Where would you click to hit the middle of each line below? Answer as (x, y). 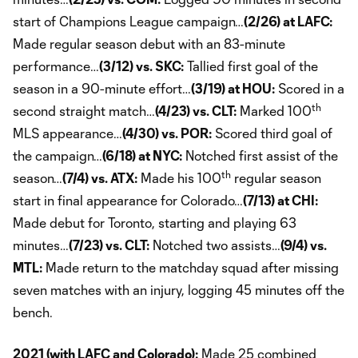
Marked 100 (274, 110)
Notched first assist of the (260, 155)
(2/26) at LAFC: (288, 21)
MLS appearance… (68, 133)
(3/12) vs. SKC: (141, 66)
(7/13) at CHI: (280, 200)
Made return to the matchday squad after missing (191, 267)
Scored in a (310, 88)
